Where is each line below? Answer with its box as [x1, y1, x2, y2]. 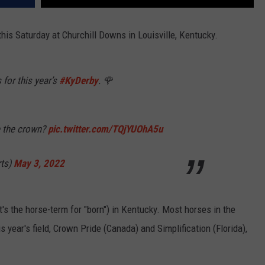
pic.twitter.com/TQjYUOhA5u [48, 123, 163, 135]
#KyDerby [59, 75, 98, 87]
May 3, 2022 [14, 157, 64, 170]
